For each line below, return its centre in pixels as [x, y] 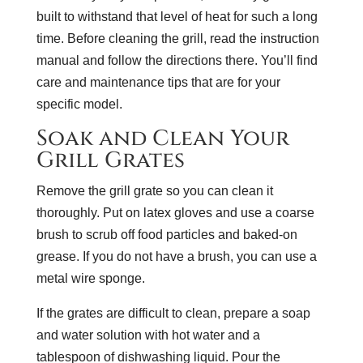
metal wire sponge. [90, 278]
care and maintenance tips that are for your [158, 82]
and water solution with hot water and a [148, 335]
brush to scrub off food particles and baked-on [167, 234]
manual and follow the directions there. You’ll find [177, 60]
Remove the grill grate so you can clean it [154, 190]
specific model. [79, 104]
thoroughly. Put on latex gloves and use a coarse [175, 212]
